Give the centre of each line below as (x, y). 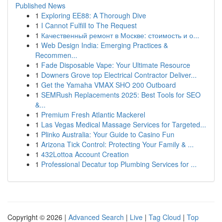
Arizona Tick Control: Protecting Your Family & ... (117, 144)
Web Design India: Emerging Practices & (105, 45)
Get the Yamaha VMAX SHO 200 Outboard (109, 85)
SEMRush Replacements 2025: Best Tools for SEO (121, 95)
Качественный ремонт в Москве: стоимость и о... (120, 35)
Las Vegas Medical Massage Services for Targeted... (124, 124)
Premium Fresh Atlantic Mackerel (93, 114)
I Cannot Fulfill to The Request (89, 25)
